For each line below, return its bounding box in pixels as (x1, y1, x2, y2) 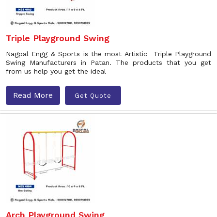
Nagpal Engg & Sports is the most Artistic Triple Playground (6, 50, 211, 58)
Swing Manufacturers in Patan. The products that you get (6, 59, 211, 66)
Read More (13, 91, 53, 100)
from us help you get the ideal (6, 67, 106, 75)
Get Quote (75, 92, 111, 99)
